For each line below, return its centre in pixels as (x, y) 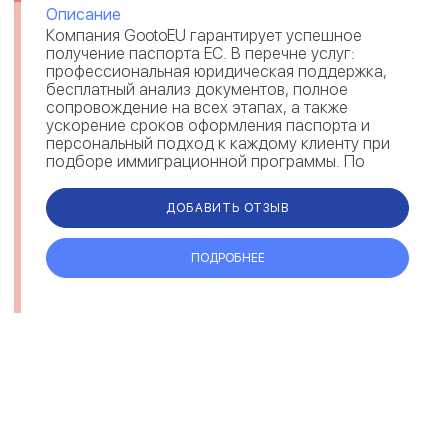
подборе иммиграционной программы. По (205, 161)
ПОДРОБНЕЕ (227, 257)
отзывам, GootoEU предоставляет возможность (222, 179)
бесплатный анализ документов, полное (197, 89)
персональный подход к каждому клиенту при (218, 143)
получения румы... (112, 197)
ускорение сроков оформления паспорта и (208, 125)
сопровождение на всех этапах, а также (197, 107)
